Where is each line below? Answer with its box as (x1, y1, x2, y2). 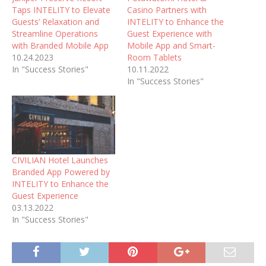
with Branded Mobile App (12, 39, 109, 51)
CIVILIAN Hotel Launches (12, 154, 108, 166)
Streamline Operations (12, 27, 98, 39)
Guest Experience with (127, 27, 212, 39)
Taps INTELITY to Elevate (12, 4, 110, 15)
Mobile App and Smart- (127, 39, 216, 51)
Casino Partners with (127, 4, 207, 15)
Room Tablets (127, 51, 182, 63)
